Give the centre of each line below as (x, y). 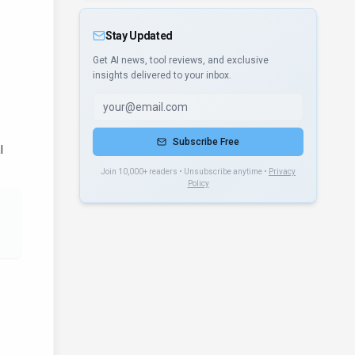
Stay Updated (139, 36)
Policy (198, 183)
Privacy (282, 172)
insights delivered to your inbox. (162, 75)
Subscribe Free (206, 142)
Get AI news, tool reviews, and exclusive (181, 60)
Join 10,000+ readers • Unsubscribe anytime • (184, 172)
